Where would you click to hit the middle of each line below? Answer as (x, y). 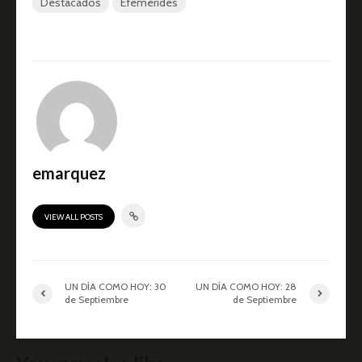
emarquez (69, 173)
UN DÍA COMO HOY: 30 (116, 287)
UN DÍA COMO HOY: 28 (246, 287)
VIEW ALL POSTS (74, 217)
